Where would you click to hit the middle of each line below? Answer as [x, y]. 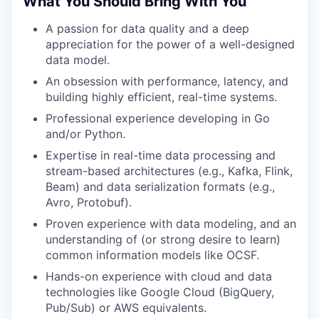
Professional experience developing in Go [158, 118]
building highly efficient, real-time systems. [161, 97]
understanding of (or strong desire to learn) [163, 239]
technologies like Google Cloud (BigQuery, [160, 292]
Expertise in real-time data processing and [161, 155]
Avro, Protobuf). [89, 202]
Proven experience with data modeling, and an [171, 224]
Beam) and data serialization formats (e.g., [160, 187]
